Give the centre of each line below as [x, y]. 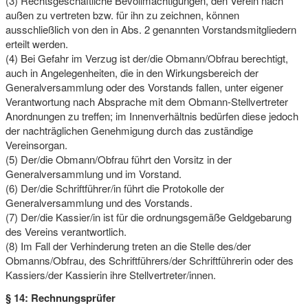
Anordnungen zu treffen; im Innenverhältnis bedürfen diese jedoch [152, 115]
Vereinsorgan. [36, 144]
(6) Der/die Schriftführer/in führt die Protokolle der [114, 188]
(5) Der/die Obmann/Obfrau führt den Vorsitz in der [118, 159]
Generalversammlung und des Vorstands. [99, 202]
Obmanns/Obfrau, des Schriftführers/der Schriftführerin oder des [149, 260]
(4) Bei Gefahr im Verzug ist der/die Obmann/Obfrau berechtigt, [146, 58]
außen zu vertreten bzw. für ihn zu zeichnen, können [122, 14]
